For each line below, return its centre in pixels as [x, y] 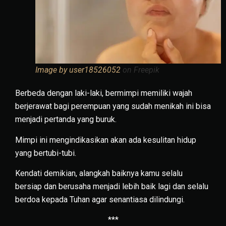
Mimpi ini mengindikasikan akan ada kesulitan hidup [106, 140]
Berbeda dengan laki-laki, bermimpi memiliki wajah [104, 93]
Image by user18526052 [78, 70]
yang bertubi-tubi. [46, 153]
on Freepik [140, 70]
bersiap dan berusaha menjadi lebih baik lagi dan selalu [112, 186]
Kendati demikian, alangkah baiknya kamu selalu [99, 173]
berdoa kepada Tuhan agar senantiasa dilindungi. [100, 199]
